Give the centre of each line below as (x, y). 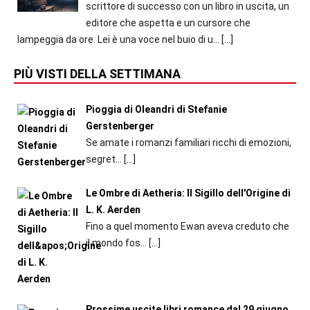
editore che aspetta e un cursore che (168, 23)
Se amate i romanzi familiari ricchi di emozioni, (188, 143)
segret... (104, 159)
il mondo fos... (117, 243)
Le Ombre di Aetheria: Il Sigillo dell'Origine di (188, 193)
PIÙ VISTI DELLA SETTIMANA (97, 74)
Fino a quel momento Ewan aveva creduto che (187, 226)
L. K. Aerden (113, 209)
